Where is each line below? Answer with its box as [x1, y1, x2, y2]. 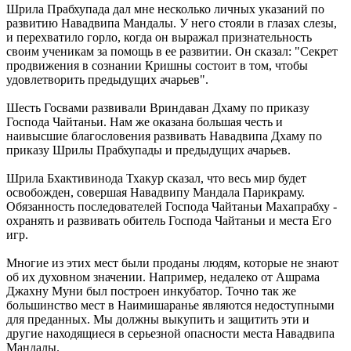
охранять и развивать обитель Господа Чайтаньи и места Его [6, 213, 331, 227]
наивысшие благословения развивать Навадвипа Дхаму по [6, 128, 322, 143]
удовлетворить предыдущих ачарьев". [6, 72, 208, 86]
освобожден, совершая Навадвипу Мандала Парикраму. [6, 185, 305, 199]
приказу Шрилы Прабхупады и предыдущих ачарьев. [6, 143, 291, 157]
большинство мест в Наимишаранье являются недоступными [6, 298, 335, 312]
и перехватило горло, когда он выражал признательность [6, 30, 312, 44]
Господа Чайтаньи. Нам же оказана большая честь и [6, 114, 283, 128]
